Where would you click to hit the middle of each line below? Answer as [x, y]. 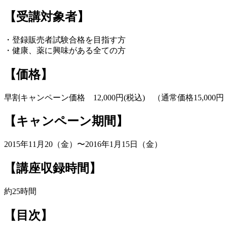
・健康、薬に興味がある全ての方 [65, 50]
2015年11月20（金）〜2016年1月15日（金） [83, 144]
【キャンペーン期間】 [66, 121]
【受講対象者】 [47, 16]
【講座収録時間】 [53, 168]
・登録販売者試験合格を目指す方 [65, 40]
